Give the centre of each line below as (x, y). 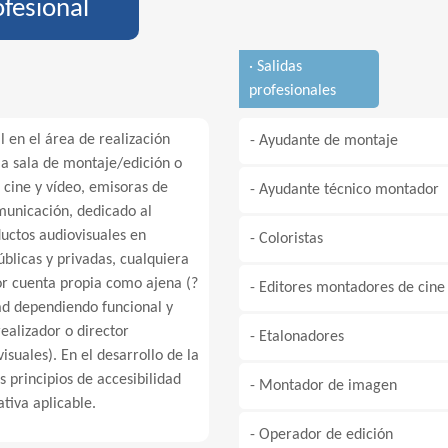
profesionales (292, 91)
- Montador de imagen (323, 386)
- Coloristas (286, 239)
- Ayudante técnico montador (344, 190)
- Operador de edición (321, 435)
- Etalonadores (297, 337)
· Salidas (275, 67)
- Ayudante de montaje (324, 141)
